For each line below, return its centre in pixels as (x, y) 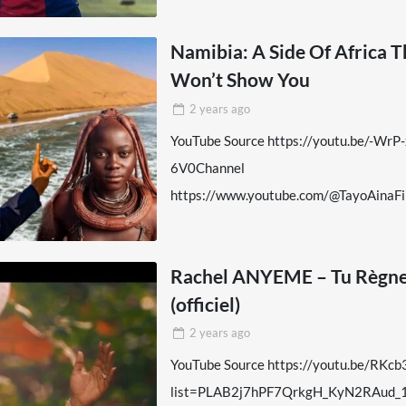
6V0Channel (208, 167)
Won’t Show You (241, 80)
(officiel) (206, 304)
